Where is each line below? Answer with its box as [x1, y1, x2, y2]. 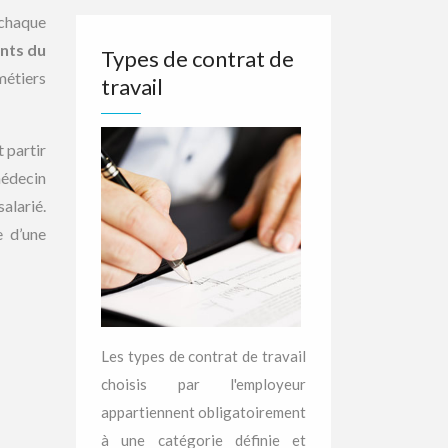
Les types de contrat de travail [101, 347, 306, 365]
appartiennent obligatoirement [101, 403, 306, 421]
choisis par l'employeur [101, 375, 306, 393]
